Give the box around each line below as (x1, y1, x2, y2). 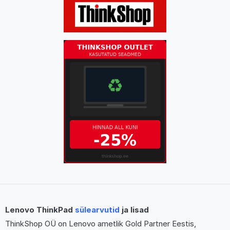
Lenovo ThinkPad (5, 204, 75, 215)
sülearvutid (75, 204, 120, 215)
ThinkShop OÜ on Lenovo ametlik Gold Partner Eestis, (5, 219, 196, 229)
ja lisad (120, 204, 149, 215)
